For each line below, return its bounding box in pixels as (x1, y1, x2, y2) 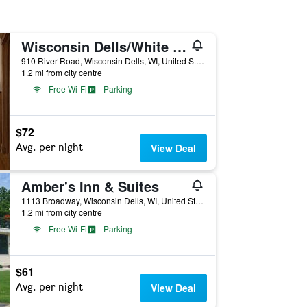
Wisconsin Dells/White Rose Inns (172, 36, 186, 56)
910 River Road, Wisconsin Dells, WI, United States (195, 55, 204, 66)
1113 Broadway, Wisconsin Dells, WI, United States (195, 195, 204, 206)
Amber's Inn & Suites (21, 176, 159, 196)
